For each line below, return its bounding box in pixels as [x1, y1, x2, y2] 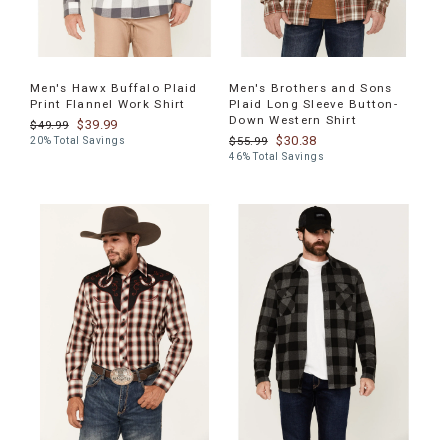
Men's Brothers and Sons [229, 80, 393, 95]
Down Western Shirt [229, 112, 358, 127]
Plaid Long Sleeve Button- [229, 96, 398, 111]
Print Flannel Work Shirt [30, 96, 186, 111]
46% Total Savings [229, 150, 325, 162]
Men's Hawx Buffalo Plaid [30, 80, 198, 95]
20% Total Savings [30, 134, 126, 146]
